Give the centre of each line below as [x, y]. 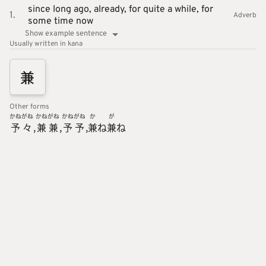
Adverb [245, 16]
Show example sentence [66, 34]
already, [111, 10]
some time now [60, 22]
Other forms [29, 107]
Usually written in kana [46, 44]
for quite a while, [165, 10]
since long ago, [61, 10]
